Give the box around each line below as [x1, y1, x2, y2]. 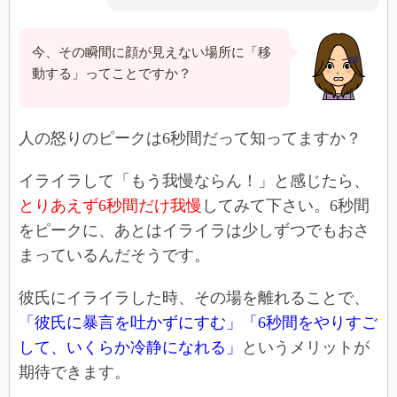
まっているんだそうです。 [19, 245, 210, 264]
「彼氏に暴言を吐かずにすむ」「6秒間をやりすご [19, 313, 378, 331]
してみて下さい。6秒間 [202, 196, 370, 214]
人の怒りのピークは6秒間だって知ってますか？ [19, 128, 362, 147]
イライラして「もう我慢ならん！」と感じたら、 [19, 171, 370, 190]
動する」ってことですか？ [32, 66, 191, 81]
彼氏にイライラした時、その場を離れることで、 [19, 288, 370, 307]
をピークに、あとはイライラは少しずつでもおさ [19, 221, 370, 239]
